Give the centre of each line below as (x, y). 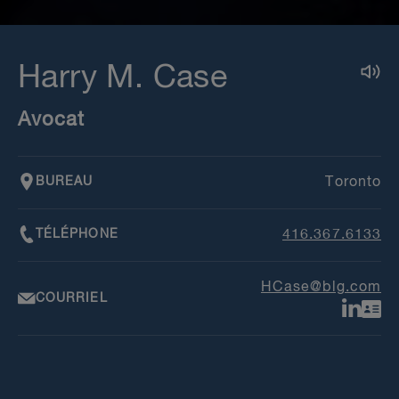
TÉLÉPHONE (77, 234)
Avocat (51, 120)
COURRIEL (72, 298)
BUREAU (65, 181)
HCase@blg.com (321, 288)
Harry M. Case (123, 78)
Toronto (353, 183)
